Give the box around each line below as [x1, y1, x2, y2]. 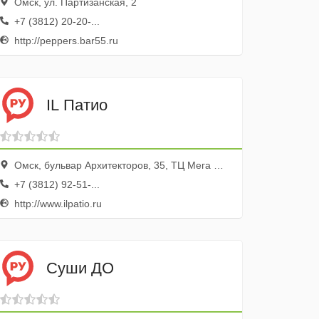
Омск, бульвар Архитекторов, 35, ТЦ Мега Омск [11, 159, 214, 171]
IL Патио [46, 95, 108, 114]
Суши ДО [46, 258, 115, 277]
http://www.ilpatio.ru [11, 198, 103, 209]
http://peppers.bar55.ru [11, 35, 119, 46]
